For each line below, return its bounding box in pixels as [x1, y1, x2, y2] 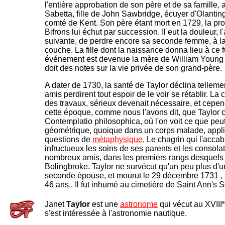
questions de [45, 135, 92, 144]
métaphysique [92, 135, 143, 144]
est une [90, 200, 120, 209]
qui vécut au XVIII [158, 200, 222, 209]
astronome [120, 200, 158, 209]
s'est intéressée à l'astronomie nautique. [45, 209, 187, 218]
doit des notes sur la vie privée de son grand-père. [45, 64, 224, 73]
